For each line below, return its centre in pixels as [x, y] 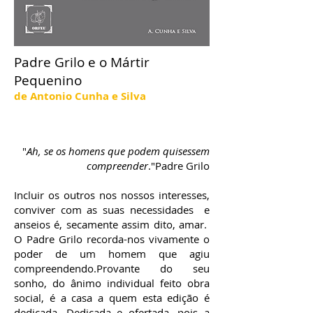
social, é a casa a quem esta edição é [112, 298]
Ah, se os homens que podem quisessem [118, 151]
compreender [117, 166]
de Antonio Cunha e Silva [80, 96]
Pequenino [48, 80]
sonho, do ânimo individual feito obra [112, 283]
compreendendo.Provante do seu [112, 268]
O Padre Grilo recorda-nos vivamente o [112, 239]
